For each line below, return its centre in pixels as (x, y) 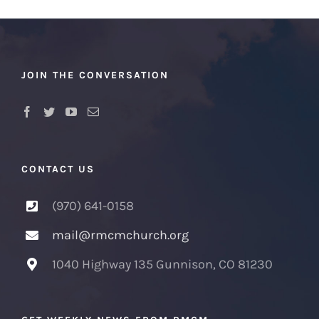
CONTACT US (58, 169)
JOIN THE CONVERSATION (95, 75)
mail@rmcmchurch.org (121, 235)
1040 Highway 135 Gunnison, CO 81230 (163, 264)
